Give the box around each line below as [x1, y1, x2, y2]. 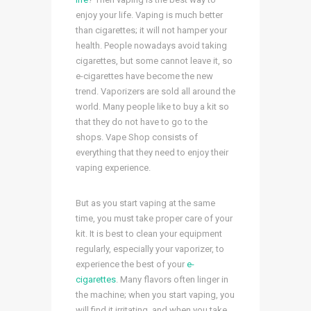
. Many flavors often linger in [116, 274, 228, 285]
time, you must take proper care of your [76, 212, 233, 224]
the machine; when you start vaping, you [76, 289, 235, 300]
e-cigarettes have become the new [76, 70, 213, 81]
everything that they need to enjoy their [76, 146, 228, 158]
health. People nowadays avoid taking [76, 40, 227, 51]
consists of [150, 131, 198, 142]
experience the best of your [76, 258, 187, 269]
